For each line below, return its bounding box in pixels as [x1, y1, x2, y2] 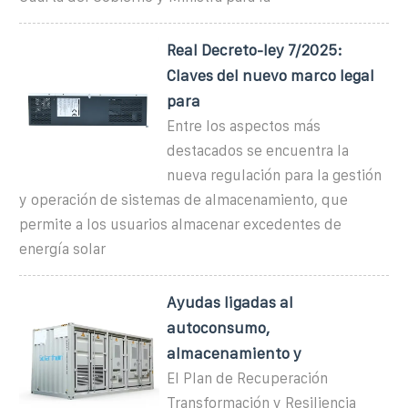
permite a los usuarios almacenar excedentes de [19, 216, 342, 232]
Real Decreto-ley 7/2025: [167, 41, 343, 58]
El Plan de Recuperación [167, 370, 329, 386]
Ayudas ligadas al [167, 293, 294, 311]
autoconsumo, [167, 319, 270, 336]
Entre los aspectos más [167, 117, 321, 134]
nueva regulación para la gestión [167, 167, 382, 183]
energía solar [19, 240, 106, 257]
